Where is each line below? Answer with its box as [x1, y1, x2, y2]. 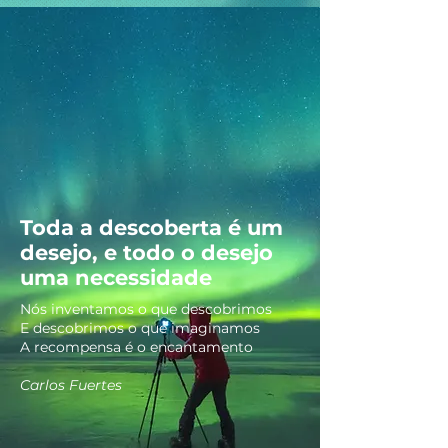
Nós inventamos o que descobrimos [20, 300, 272, 318]
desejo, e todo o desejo [20, 240, 273, 265]
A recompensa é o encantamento [20, 338, 253, 356]
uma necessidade [20, 265, 212, 290]
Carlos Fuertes [20, 376, 122, 394]
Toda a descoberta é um [20, 215, 283, 240]
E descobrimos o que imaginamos [20, 319, 260, 337]
